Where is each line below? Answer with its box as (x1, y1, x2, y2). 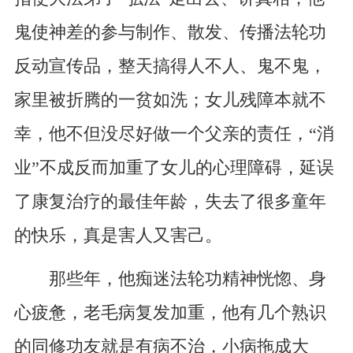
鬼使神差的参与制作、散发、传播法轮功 (13, 23, 326, 43)
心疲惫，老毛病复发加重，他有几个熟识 (13, 303, 326, 323)
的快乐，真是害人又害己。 (13, 226, 222, 246)
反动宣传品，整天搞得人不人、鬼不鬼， (13, 57, 326, 76)
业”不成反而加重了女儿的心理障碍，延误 (13, 158, 334, 178)
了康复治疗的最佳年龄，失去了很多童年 (13, 192, 326, 212)
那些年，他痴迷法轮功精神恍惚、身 (13, 269, 326, 289)
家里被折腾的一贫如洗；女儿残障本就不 (13, 91, 326, 110)
